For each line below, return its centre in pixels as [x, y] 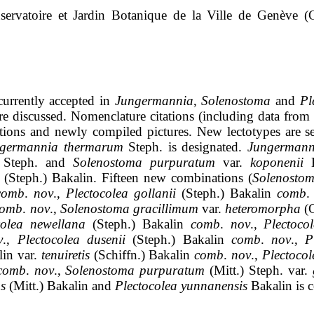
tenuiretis [65, 255]
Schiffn [117, 255]
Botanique [139, 15]
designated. [212, 147]
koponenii [277, 163]
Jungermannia [154, 101]
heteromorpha [262, 209]
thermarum [93, 147]
